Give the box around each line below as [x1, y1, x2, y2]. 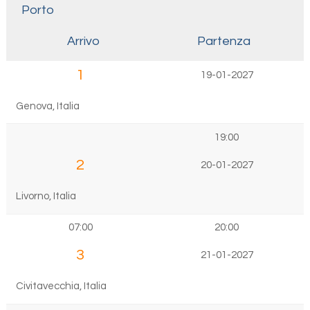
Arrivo [67, 34, 100, 48]
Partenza [197, 34, 250, 48]
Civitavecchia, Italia [15, 281, 107, 292]
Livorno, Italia [15, 191, 76, 201]
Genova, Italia [15, 100, 80, 111]
